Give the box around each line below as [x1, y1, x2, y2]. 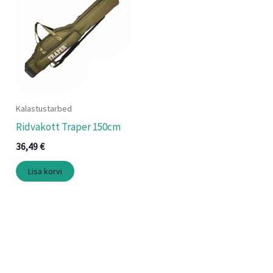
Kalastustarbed [16, 102, 73, 114]
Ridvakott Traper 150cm [16, 120, 121, 134]
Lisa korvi [28, 166, 63, 177]
